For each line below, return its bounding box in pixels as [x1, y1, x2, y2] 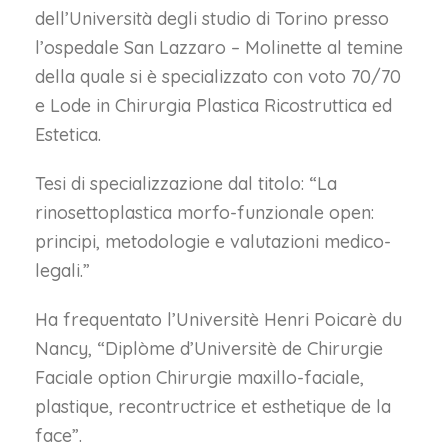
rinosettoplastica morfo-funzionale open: [35, 201, 374, 224]
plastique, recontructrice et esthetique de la [35, 395, 391, 418]
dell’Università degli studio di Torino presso [35, 7, 389, 30]
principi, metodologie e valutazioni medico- [35, 230, 391, 253]
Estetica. [35, 123, 101, 146]
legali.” [35, 259, 90, 282]
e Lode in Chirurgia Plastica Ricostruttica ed [35, 94, 392, 117]
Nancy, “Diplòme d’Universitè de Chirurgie [35, 337, 383, 360]
